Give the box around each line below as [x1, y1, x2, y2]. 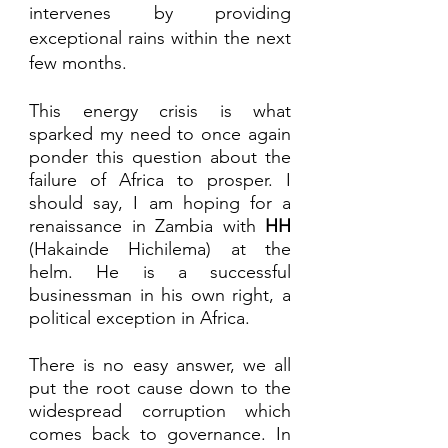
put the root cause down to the [29, 376, 291, 399]
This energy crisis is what [29, 99, 291, 122]
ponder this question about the [29, 145, 291, 168]
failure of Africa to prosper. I [29, 168, 291, 191]
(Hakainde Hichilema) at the [29, 237, 291, 260]
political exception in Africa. [29, 306, 250, 329]
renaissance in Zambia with [29, 214, 265, 237]
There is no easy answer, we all [29, 353, 291, 376]
